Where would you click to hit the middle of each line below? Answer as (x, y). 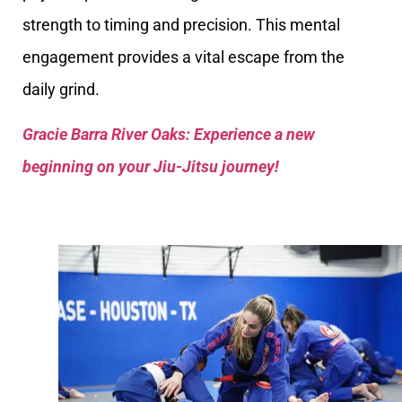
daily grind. (61, 89)
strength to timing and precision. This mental (181, 24)
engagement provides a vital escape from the (184, 57)
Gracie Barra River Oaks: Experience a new (169, 135)
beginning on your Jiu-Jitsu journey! (151, 167)
